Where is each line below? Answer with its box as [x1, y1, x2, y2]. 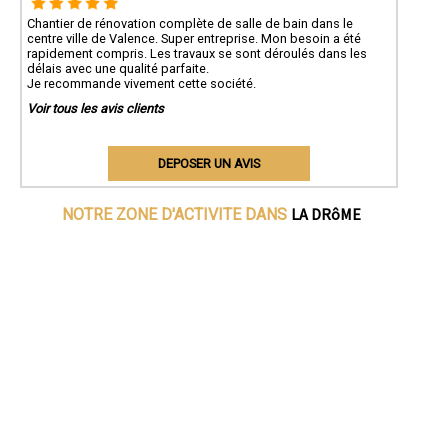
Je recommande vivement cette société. [27, 76, 256, 92]
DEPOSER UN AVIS [157, 156, 260, 172]
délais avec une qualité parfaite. [27, 61, 209, 77]
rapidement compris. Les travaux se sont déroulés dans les [27, 46, 367, 62]
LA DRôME [291, 204, 362, 225]
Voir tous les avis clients [27, 101, 164, 117]
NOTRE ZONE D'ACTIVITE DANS [62, 205, 292, 225]
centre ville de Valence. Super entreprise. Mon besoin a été [27, 31, 361, 47]
